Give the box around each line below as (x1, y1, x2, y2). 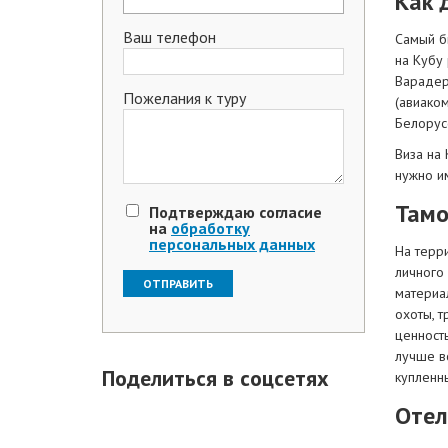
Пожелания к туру (123, 88, 246, 108)
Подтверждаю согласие (149, 202, 322, 222)
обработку (171, 218, 250, 238)
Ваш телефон (123, 27, 216, 47)
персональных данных (149, 234, 315, 254)
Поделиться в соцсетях (102, 364, 329, 392)
